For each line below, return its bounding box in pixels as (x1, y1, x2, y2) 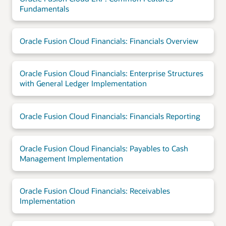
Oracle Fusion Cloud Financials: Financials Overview (19, 35, 198, 46)
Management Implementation (19, 153, 123, 164)
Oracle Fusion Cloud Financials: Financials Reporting (19, 110, 200, 121)
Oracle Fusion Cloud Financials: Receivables (19, 186, 170, 196)
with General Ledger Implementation (19, 78, 147, 89)
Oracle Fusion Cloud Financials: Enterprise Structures (19, 68, 203, 79)
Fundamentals (19, 3, 69, 14)
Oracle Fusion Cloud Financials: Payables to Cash (19, 143, 188, 154)
